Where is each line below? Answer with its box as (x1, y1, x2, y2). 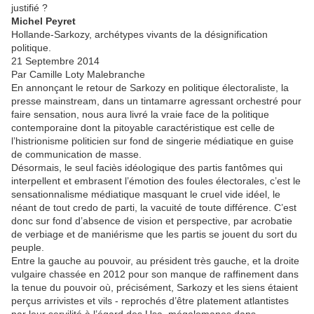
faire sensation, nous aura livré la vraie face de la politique (11, 109, 269, 120)
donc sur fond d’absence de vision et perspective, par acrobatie (11, 215, 292, 226)
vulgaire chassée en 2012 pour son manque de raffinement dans (11, 268, 299, 280)
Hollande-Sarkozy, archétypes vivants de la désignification (11, 29, 268, 40)
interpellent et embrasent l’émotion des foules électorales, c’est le (11, 175, 301, 186)
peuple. (11, 242, 44, 253)
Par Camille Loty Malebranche (11, 69, 145, 80)
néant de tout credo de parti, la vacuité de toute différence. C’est (11, 202, 296, 213)
